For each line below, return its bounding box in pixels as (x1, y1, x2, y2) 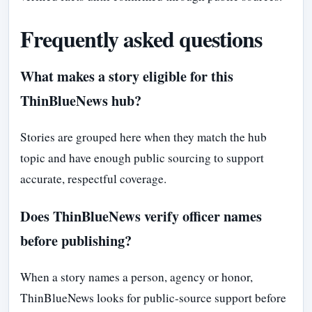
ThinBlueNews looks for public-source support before (20, 289, 286, 306)
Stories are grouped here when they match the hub (20, 129, 267, 146)
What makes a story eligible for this (20, 65, 233, 87)
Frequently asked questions (20, 22, 263, 55)
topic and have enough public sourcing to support (20, 150, 264, 166)
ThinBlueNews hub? (20, 90, 141, 111)
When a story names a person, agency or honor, (20, 268, 253, 285)
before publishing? (20, 229, 132, 251)
